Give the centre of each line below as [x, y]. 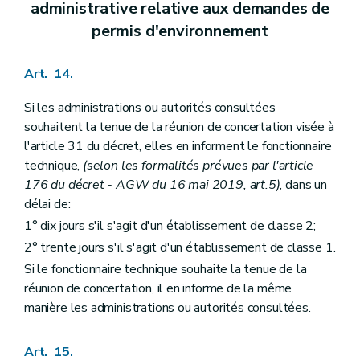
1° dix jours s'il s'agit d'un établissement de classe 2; [170, 226]
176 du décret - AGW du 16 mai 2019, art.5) [152, 184]
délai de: [47, 204]
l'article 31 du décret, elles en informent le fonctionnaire [178, 146]
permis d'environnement [180, 31]
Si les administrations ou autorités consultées [150, 107]
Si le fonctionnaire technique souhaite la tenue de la [166, 270]
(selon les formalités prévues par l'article [197, 165]
